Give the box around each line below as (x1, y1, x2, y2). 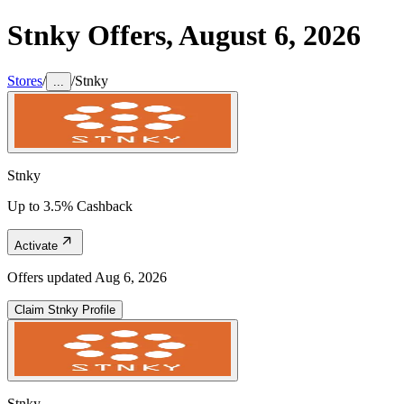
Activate (14, 238, 58, 252)
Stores (7, 72, 42, 88)
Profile (78, 302, 115, 317)
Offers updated (7, 269, 95, 285)
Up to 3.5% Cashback (7, 197, 133, 214)
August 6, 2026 (179, 19, 361, 52)
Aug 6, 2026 (95, 269, 167, 285)
